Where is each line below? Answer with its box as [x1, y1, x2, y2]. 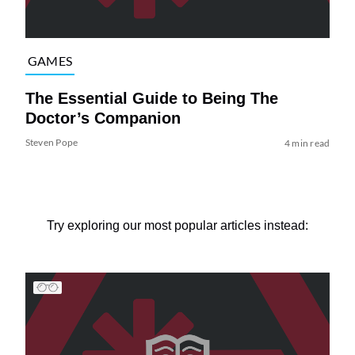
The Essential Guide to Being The [25, 89, 278, 107]
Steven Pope [25, 136, 78, 148]
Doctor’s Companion [25, 109, 181, 127]
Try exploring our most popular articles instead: [47, 218, 308, 232]
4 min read [284, 136, 330, 149]
